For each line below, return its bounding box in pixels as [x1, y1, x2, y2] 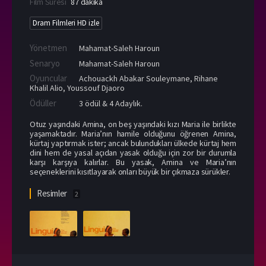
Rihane [194, 72, 218, 84]
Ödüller [30, 97, 56, 109]
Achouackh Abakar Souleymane [79, 72, 190, 84]
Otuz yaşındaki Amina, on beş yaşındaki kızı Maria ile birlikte [30, 118, 236, 129]
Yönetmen [30, 42, 67, 53]
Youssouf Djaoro [67, 82, 125, 93]
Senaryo [30, 57, 60, 69]
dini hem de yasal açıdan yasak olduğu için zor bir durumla [30, 147, 236, 158]
